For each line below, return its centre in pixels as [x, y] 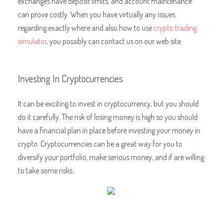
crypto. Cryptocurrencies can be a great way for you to [100, 143]
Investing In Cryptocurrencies [70, 78]
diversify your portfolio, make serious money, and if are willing [111, 157]
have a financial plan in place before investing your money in [109, 130]
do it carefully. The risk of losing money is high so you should [108, 116]
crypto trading [175, 27]
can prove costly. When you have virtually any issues [96, 14]
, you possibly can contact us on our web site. [114, 41]
